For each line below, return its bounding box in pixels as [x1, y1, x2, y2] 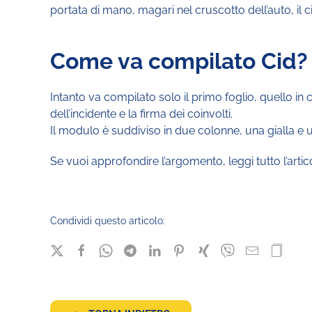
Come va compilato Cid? [50, 48, 308, 74]
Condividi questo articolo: [50, 215, 165, 226]
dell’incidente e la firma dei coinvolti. [50, 107, 233, 120]
